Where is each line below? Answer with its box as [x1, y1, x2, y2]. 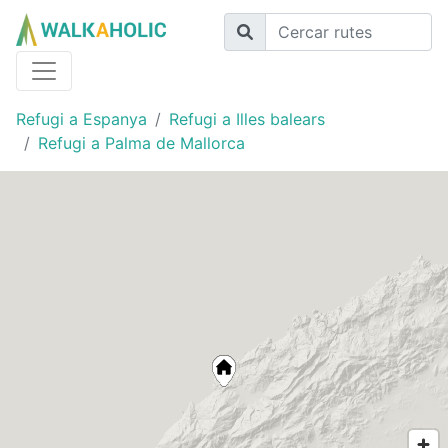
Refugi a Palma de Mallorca [38, 133, 245, 154]
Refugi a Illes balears [169, 109, 325, 130]
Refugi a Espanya [16, 109, 147, 130]
